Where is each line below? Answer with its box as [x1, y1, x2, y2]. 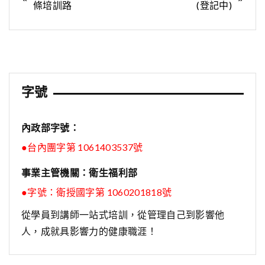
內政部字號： [21, 122, 80, 134]
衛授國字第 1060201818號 [56, 186, 172, 198]
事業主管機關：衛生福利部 [21, 167, 138, 179]
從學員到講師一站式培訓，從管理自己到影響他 [21, 209, 225, 221]
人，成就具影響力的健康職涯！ [21, 225, 157, 237]
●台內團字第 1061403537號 [21, 141, 143, 153]
